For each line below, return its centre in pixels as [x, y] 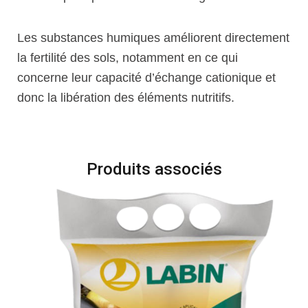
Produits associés [154, 169]
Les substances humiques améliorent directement [153, 37]
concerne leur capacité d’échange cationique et [146, 77]
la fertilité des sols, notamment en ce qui [128, 57]
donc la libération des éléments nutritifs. [126, 97]
